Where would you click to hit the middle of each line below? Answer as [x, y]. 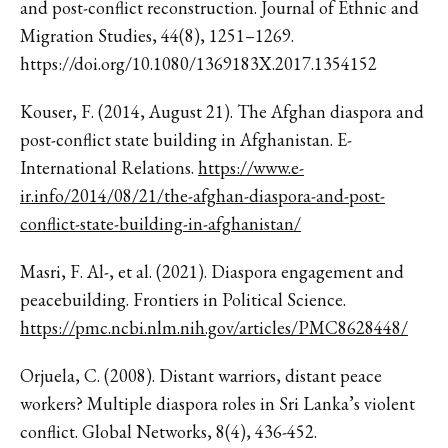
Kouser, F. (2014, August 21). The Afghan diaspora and [222, 111]
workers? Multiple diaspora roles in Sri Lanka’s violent [217, 403]
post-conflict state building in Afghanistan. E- [186, 139]
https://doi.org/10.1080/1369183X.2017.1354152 [198, 63]
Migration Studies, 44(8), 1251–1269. [157, 35]
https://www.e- [251, 167]
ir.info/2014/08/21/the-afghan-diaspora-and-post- [202, 195]
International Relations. [109, 167]
